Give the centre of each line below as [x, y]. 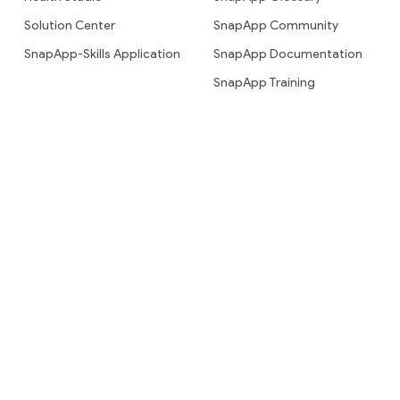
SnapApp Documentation [288, 54]
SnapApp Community [276, 26]
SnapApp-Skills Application [102, 54]
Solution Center [69, 26]
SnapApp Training [264, 83]
